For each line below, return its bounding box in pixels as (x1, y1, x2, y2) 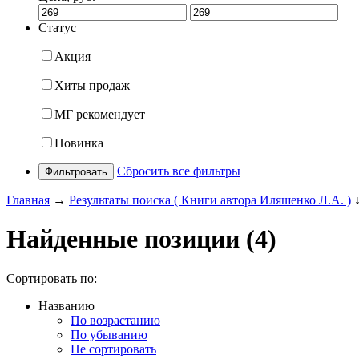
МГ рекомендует (54, 107, 145, 122)
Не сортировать (71, 341, 156, 356)
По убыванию (71, 327, 147, 341)
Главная (6, 193, 50, 208)
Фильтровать (45, 166, 107, 179)
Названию (38, 298, 95, 313)
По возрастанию (71, 313, 160, 327)
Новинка (54, 136, 103, 151)
